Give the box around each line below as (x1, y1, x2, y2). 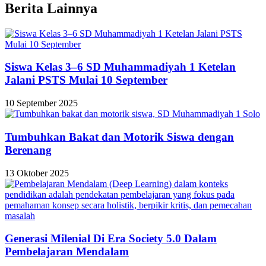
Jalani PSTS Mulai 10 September (5, 74, 167, 87)
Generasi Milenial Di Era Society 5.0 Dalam (5, 232, 217, 245)
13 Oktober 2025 (5, 167, 69, 178)
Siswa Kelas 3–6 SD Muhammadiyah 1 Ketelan (5, 61, 236, 74)
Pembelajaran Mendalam (5, 245, 129, 258)
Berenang (5, 143, 52, 156)
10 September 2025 (5, 98, 78, 109)
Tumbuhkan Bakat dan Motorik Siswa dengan (5, 130, 234, 143)
